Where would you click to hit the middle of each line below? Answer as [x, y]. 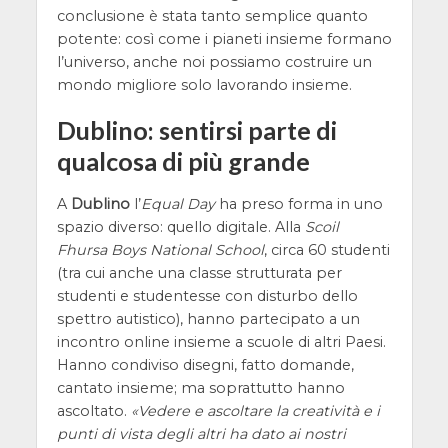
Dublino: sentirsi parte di [196, 130]
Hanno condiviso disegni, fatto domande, [205, 365]
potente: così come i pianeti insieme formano [224, 39]
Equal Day [177, 204]
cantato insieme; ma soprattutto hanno [200, 388]
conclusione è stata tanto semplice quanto [212, 16]
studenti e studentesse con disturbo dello [207, 296]
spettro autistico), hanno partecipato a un [208, 319]
